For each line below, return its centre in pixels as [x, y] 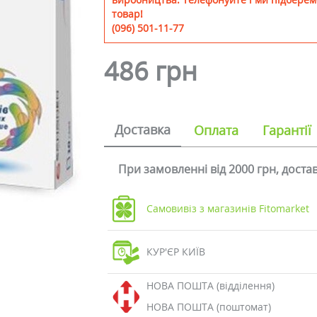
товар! [128, 14]
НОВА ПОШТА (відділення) [210, 286]
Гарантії [287, 130]
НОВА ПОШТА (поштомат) [208, 307]
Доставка [143, 129]
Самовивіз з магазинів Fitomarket [227, 208]
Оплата [217, 130]
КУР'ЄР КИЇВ [175, 252]
